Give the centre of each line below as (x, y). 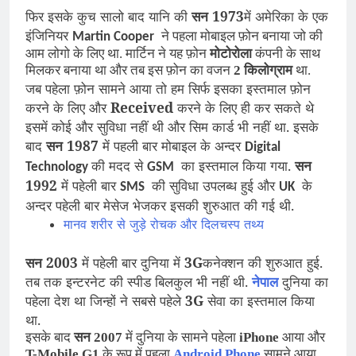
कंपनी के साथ (286, 54)
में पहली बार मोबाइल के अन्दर (172, 146)
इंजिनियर (49, 35)
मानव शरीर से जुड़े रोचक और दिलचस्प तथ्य (164, 224)
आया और (302, 338)
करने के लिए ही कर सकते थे (244, 108)
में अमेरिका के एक (286, 16)
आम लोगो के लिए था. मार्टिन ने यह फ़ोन (118, 54)
